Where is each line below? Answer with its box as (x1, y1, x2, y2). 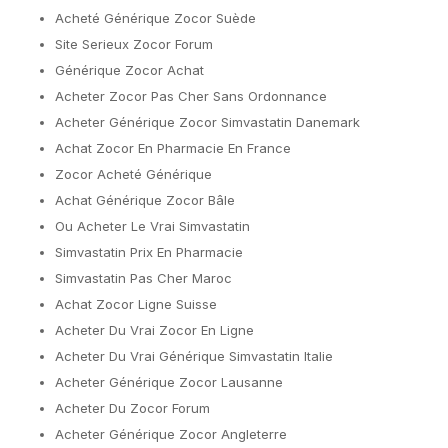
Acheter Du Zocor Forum (55, 400, 210, 416)
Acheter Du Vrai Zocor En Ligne (55, 322, 254, 338)
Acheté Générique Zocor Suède (55, 10, 256, 26)
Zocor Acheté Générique (55, 166, 212, 182)
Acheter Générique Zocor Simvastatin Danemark (55, 114, 360, 130)
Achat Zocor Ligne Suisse (55, 296, 217, 312)
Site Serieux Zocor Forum (55, 36, 213, 52)
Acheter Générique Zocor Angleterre (55, 426, 287, 442)
